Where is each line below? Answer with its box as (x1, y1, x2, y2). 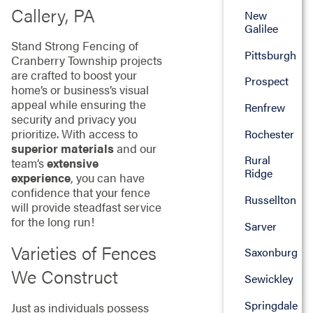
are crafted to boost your (10, 66, 137, 84)
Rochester (244, 125, 294, 142)
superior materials (10, 140, 114, 157)
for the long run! (10, 213, 94, 231)
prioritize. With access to (10, 125, 138, 143)
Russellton (244, 191, 296, 208)
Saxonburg (244, 244, 298, 261)
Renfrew (244, 99, 285, 115)
